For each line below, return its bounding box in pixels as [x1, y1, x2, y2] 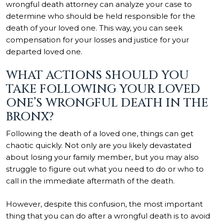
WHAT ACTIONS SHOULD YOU [6, 68, 189, 83]
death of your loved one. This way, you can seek [6, 23, 183, 33]
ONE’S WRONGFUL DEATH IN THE [6, 95, 208, 111]
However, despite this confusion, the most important [6, 199, 203, 209]
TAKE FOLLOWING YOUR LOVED [6, 81, 200, 97]
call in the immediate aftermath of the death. [6, 176, 175, 185]
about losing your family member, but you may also [6, 152, 199, 162]
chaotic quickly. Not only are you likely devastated [6, 141, 191, 150]
